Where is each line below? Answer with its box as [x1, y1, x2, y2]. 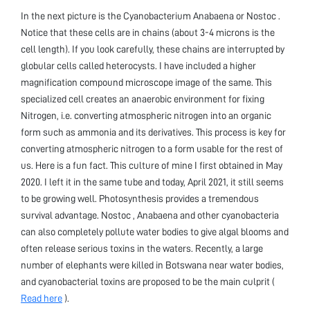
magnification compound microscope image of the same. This [21, 77, 272, 87]
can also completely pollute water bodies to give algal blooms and [21, 226, 289, 237]
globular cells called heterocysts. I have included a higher [21, 60, 256, 71]
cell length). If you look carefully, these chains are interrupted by [21, 44, 284, 54]
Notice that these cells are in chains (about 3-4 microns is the [21, 27, 275, 37]
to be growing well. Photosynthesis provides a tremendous [21, 193, 259, 203]
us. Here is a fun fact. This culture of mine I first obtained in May [21, 160, 282, 170]
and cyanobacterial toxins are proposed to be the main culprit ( [21, 276, 275, 286]
